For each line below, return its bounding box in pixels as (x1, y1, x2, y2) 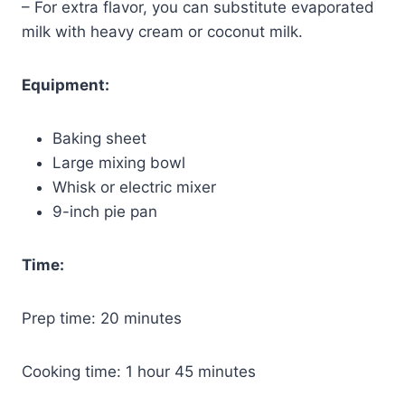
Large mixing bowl (52, 153, 185, 172)
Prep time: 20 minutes (22, 308, 182, 327)
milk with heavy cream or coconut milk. (22, 22, 303, 41)
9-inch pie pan (52, 202, 157, 221)
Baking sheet (52, 128, 146, 147)
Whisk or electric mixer (52, 177, 216, 196)
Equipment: (22, 75, 109, 94)
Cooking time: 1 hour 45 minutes (22, 362, 256, 381)
